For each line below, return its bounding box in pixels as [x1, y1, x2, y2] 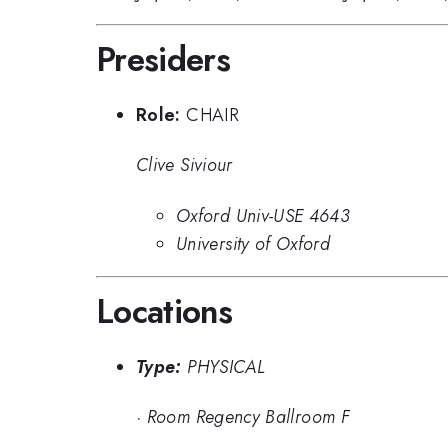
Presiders [96, 36, 231, 84]
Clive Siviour [136, 152, 233, 179]
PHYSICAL [187, 353, 266, 380]
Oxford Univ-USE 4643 [176, 202, 351, 229]
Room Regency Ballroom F [146, 404, 351, 431]
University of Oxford [176, 230, 331, 257]
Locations [96, 288, 233, 336]
